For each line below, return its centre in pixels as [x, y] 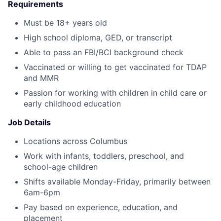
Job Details [29, 122]
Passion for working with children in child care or [115, 93]
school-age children [61, 167]
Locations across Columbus [75, 141]
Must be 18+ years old [65, 23]
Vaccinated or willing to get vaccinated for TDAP [115, 67]
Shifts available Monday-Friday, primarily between [117, 182]
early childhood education [72, 104]
